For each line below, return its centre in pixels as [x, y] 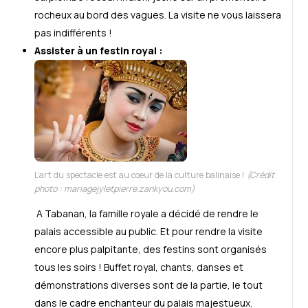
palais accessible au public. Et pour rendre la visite [148, 231]
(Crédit [261, 175]
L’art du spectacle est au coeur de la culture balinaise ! [141, 175]
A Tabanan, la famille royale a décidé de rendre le [147, 213]
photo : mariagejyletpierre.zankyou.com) [114, 188]
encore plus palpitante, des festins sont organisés [151, 249]
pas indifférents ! [73, 33]
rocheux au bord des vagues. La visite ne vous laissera [158, 15]
